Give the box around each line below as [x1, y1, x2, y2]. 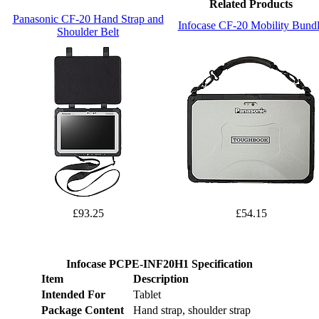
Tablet [132, 288, 161, 301]
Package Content [41, 304, 124, 317]
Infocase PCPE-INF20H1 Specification [66, 258, 253, 271]
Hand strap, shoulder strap [132, 304, 251, 317]
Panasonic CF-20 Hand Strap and [12, 13, 164, 26]
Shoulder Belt [57, 26, 119, 38]
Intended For [41, 288, 105, 301]
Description [132, 273, 189, 286]
